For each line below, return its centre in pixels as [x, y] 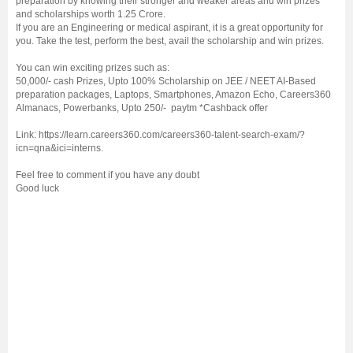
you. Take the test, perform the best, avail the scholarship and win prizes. [170, 41]
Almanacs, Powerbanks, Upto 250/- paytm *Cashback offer [142, 108]
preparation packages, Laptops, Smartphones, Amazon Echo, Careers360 [173, 95]
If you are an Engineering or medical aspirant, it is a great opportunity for [169, 28]
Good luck [37, 189]
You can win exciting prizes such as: [93, 68]
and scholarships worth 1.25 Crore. [91, 15]
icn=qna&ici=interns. [59, 149]
